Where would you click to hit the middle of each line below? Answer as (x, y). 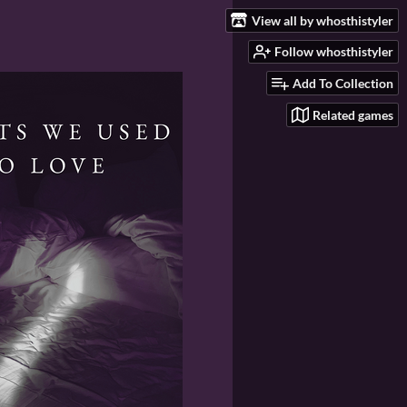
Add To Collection (343, 84)
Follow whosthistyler (334, 52)
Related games (353, 114)
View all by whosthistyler (323, 20)
